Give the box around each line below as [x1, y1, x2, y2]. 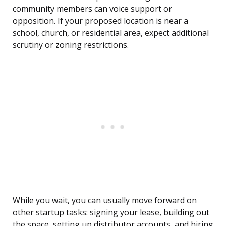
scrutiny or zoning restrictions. [13, 39, 129, 51]
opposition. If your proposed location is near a [13, 15, 188, 27]
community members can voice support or [13, 3, 172, 15]
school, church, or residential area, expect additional [13, 27, 209, 39]
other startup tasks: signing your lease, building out [13, 207, 209, 218]
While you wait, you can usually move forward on [13, 195, 197, 206]
